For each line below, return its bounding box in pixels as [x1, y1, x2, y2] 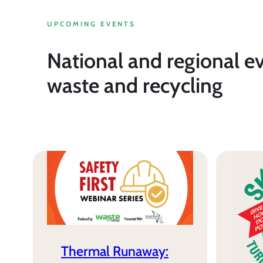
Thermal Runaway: [61, 243, 168, 260]
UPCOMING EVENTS [47, 19, 136, 28]
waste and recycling [47, 73, 222, 99]
